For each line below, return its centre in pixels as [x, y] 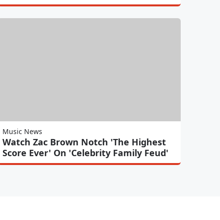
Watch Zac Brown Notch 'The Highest [84, 142]
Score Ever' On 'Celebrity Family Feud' [85, 152]
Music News [22, 131]
